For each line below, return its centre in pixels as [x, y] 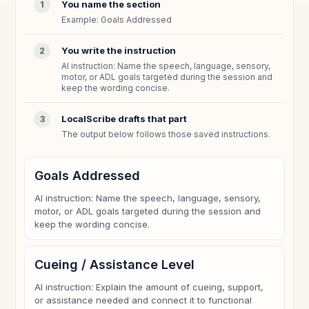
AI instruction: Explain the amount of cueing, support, [149, 287]
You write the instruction [119, 50]
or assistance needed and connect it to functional [143, 300]
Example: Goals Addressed [117, 20]
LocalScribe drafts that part [124, 119]
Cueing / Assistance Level [115, 265]
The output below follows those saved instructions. [166, 134]
